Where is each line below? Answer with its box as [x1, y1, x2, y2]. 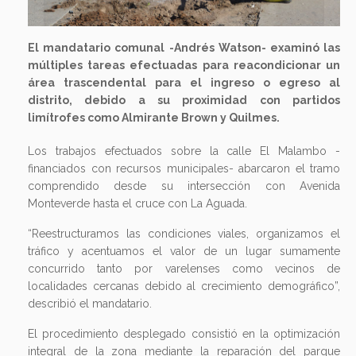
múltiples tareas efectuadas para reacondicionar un [28, 58, 340, 72]
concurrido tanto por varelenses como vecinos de [28, 261, 340, 275]
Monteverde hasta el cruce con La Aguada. [28, 196, 247, 210]
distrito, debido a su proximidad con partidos [28, 93, 340, 106]
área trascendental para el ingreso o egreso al [28, 75, 340, 89]
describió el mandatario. [28, 296, 155, 310]
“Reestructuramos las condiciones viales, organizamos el [28, 226, 340, 240]
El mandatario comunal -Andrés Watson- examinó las [28, 41, 340, 54]
